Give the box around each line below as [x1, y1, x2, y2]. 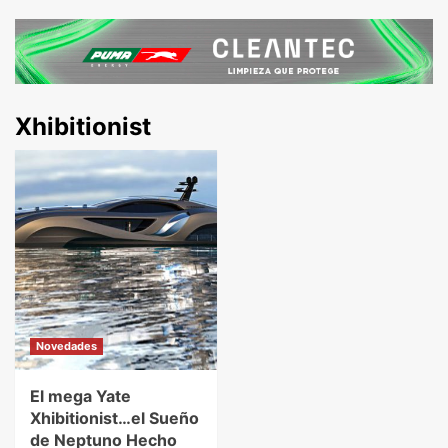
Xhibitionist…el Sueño [30, 407, 199, 428]
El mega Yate [30, 385, 131, 406]
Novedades [36, 338, 97, 353]
